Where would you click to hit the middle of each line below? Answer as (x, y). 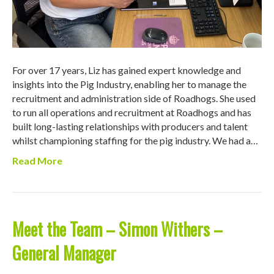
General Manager (64, 253)
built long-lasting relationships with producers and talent (130, 127)
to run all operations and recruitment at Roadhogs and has (132, 113)
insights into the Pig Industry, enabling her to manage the (129, 84)
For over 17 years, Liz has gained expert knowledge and (127, 70)
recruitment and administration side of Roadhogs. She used (134, 98)
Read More (37, 161)
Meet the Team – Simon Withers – (117, 229)
